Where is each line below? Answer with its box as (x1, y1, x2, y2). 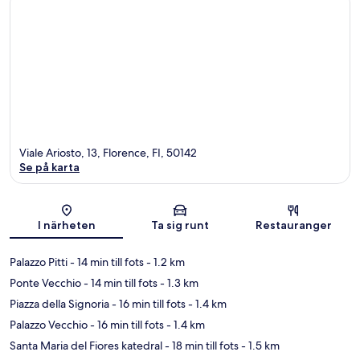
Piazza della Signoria (10, 296, 109, 311)
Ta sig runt (150, 217, 209, 232)
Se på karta (19, 159, 80, 174)
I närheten (37, 217, 96, 232)
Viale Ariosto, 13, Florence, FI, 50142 (19, 145, 197, 160)
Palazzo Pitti (10, 254, 67, 269)
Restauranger (255, 217, 332, 232)
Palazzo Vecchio (10, 317, 88, 332)
